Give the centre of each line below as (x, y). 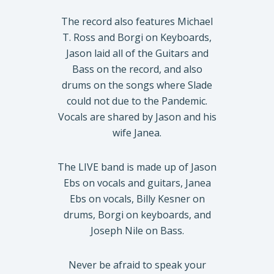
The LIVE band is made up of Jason (137, 167)
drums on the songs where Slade (137, 85)
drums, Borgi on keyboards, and (137, 214)
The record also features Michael (137, 21)
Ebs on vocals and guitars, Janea (137, 183)
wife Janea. (137, 132)
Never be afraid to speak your (137, 265)
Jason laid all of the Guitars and (137, 53)
